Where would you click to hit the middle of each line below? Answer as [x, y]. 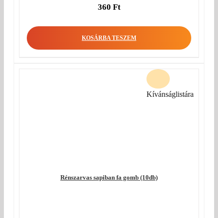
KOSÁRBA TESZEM [109, 38]
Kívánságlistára [170, 94]
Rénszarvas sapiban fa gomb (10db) [109, 177]
